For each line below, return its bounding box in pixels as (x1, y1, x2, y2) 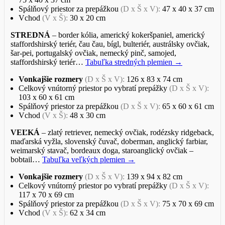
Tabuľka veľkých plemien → (42, 155, 135, 164)
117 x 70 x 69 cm (19, 190, 74, 199)
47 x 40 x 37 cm (162, 4, 214, 13)
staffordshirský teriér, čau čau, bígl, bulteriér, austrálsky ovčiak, (11, 39, 209, 48)
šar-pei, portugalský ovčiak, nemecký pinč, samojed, (11, 48, 176, 57)
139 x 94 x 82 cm (127, 172, 182, 181)
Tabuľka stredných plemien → (85, 57, 182, 66)
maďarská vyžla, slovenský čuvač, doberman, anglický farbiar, (11, 137, 208, 146)
